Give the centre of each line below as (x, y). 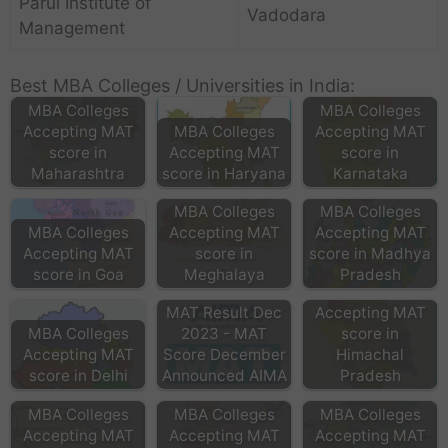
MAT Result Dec (224, 313)
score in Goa (78, 274)
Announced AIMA (224, 376)
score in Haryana (224, 173)
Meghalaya (224, 274)
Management (72, 27)
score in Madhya (370, 253)
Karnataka (370, 173)
